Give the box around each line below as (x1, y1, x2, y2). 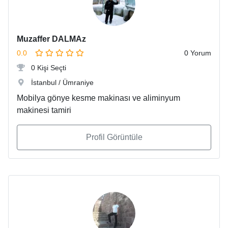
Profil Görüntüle (85, 133, 142, 142)
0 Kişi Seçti (29, 64, 66, 72)
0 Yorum (184, 49, 211, 58)
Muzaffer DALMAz (17, 35, 86, 44)
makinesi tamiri (17, 106, 71, 115)
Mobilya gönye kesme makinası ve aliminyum (17, 94, 180, 103)
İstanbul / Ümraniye (29, 78, 94, 87)
